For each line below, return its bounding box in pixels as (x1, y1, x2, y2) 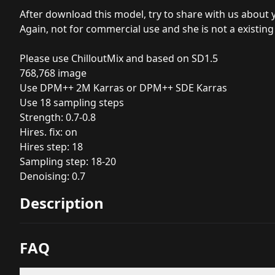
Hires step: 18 (20, 140, 83, 153)
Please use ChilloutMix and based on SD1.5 (20, 52, 218, 65)
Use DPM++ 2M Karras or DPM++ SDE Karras (20, 81, 227, 95)
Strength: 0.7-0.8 (20, 110, 96, 124)
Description (20, 193, 104, 213)
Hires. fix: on (20, 125, 77, 139)
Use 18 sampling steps (20, 96, 124, 109)
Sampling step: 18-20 (20, 155, 116, 168)
